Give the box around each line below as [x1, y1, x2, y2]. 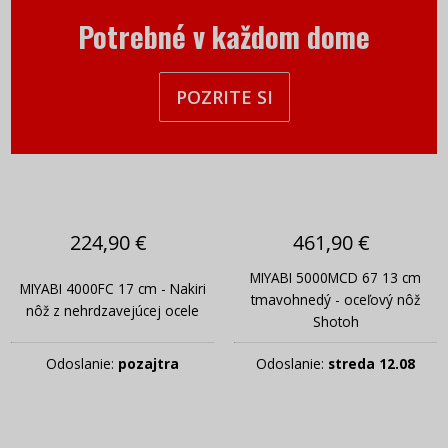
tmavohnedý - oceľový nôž [251, 289, 420, 309]
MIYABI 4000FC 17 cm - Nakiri [19, 278, 206, 298]
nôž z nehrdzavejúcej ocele [26, 300, 199, 320]
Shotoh [312, 311, 359, 331]
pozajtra [118, 353, 179, 373]
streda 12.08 [328, 353, 415, 373]
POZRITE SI [175, 84, 273, 109]
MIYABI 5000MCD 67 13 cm [250, 267, 421, 287]
